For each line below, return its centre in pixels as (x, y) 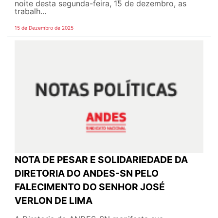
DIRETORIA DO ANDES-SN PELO (87, 173)
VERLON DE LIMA (54, 200)
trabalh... (30, 11)
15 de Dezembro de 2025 (44, 28)
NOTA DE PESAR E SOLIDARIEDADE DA (101, 159)
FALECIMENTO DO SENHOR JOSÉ (90, 187)
